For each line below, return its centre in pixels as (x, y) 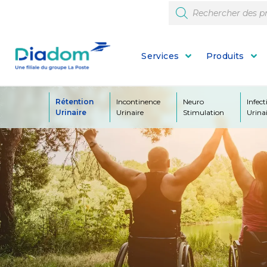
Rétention (74, 102)
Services (160, 56)
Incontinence (138, 102)
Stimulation (204, 113)
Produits (225, 56)
